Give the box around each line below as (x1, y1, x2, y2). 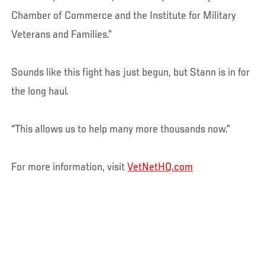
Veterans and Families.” (11, 28, 112, 41)
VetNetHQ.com (127, 161, 193, 173)
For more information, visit (11, 161, 128, 173)
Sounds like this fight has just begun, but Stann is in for (11, 66, 250, 79)
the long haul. (11, 85, 69, 98)
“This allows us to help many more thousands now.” (11, 123, 231, 135)
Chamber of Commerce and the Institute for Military (11, 9, 237, 22)
